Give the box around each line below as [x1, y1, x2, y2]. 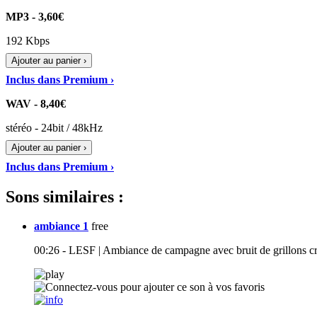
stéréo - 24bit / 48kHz [6, 121, 103, 134]
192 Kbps [6, 34, 50, 47]
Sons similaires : [6, 187, 124, 206]
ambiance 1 [34, 220, 88, 233]
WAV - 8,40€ [6, 97, 66, 110]
